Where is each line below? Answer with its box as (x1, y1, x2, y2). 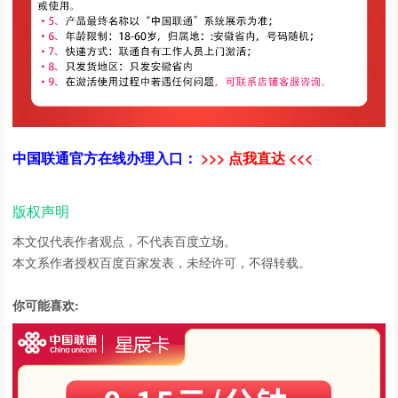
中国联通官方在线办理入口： (12, 147, 198, 169)
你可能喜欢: (12, 296, 80, 314)
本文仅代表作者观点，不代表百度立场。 (12, 232, 237, 251)
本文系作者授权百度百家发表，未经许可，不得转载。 (12, 253, 312, 272)
